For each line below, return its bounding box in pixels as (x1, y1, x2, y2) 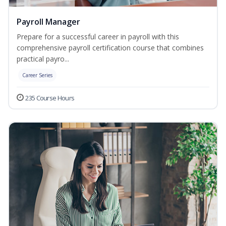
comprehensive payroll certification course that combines (17, 43, 204, 53)
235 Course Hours (25, 93, 75, 103)
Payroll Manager (17, 16, 80, 28)
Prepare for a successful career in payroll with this (17, 32, 179, 42)
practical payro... (17, 54, 69, 64)
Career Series (22, 72, 52, 79)
